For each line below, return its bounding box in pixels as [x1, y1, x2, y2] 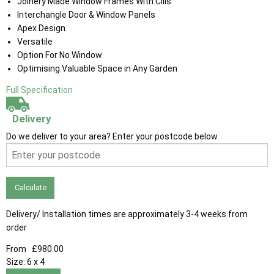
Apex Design [17, 23, 65, 34]
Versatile [17, 37, 53, 47]
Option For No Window [17, 50, 102, 61]
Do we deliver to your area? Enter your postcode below [6, 131, 218, 142]
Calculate [14, 183, 46, 193]
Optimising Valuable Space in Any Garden [17, 64, 177, 74]
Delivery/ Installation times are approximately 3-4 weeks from [6, 209, 248, 219]
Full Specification [6, 85, 73, 95]
